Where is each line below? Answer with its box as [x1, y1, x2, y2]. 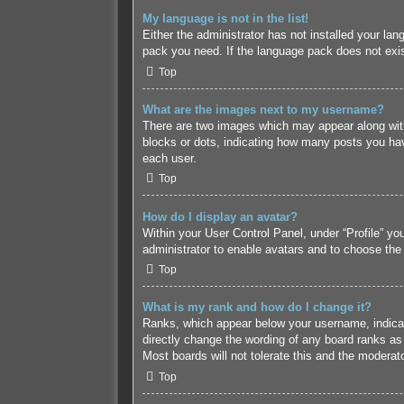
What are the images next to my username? [142, 102, 384, 116]
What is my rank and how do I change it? [142, 300, 372, 315]
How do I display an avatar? [142, 209, 298, 224]
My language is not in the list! [142, 11, 308, 25]
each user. [142, 151, 197, 165]
